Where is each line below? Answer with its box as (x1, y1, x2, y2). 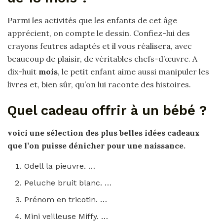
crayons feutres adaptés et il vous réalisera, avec (7, 40, 192, 51)
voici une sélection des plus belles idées (7, 127, 167, 138)
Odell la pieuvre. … (24, 161, 96, 171)
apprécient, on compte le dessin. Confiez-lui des (7, 28, 190, 38)
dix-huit (7, 66, 38, 76)
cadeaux (167, 127, 200, 138)
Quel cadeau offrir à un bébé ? (7, 103, 207, 119)
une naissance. (127, 140, 185, 150)
